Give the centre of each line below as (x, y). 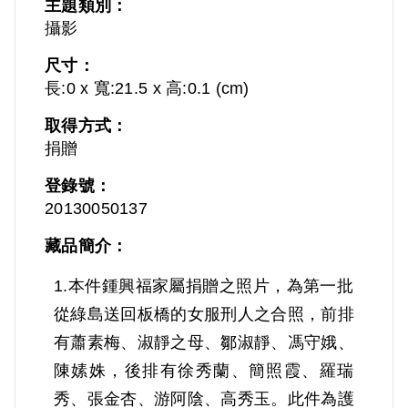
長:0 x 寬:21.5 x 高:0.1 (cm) (147, 89)
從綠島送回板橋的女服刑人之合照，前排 (204, 315)
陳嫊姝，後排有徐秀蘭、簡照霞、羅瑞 (204, 371)
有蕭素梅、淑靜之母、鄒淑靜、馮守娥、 (204, 343)
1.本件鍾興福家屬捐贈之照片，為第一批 (204, 286)
